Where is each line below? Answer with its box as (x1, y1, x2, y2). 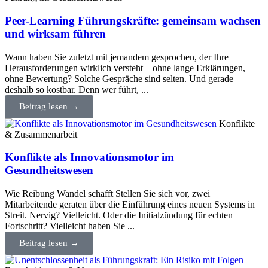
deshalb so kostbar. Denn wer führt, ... (5, 84, 148, 95)
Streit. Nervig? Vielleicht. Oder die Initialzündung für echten (5, 209, 233, 220)
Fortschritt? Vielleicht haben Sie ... (5, 220, 135, 231)
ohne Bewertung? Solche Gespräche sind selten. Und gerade (5, 73, 233, 84)
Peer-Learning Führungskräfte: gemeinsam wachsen (5, 14, 261, 27)
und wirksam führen (5, 27, 106, 40)
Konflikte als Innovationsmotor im (5, 151, 174, 164)
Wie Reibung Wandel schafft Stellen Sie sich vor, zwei (5, 188, 210, 199)
